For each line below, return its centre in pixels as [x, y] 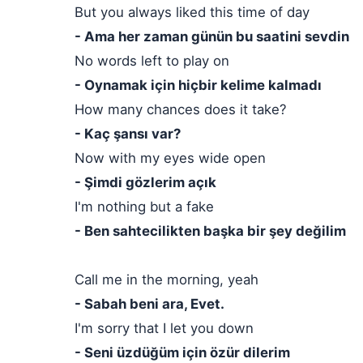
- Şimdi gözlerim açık [145, 182]
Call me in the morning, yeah [167, 280]
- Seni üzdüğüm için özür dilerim [182, 352]
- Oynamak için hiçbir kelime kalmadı [198, 85]
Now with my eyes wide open [170, 158]
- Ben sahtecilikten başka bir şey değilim [210, 231]
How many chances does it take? [181, 109]
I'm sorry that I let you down [164, 328]
